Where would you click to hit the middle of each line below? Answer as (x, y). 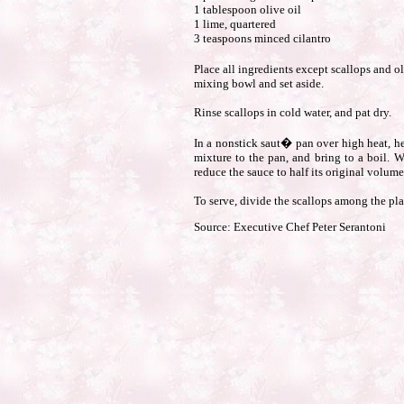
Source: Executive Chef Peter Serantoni (289, 227)
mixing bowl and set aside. (258, 83)
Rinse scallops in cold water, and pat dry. (292, 112)
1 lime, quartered (234, 24)
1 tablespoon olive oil (247, 9)
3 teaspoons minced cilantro (262, 38)
